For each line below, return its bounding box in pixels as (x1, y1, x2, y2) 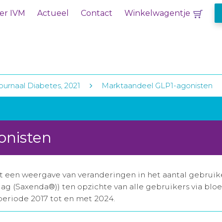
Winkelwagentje (124, 8, 190, 18)
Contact (81, 8, 112, 18)
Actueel (37, 8, 69, 18)
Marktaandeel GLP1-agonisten (102, 81, 213, 90)
